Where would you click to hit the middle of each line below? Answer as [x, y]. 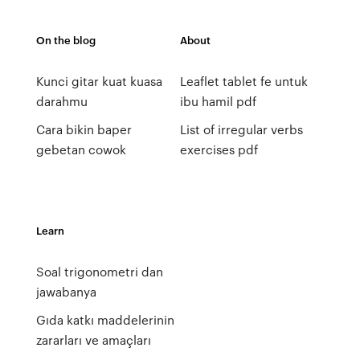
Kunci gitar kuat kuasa [99, 81]
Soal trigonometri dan [99, 272]
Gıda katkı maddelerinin [105, 320]
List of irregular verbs [241, 129]
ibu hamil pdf [218, 101]
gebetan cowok [81, 149]
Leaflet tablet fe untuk [243, 81]
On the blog [65, 40]
